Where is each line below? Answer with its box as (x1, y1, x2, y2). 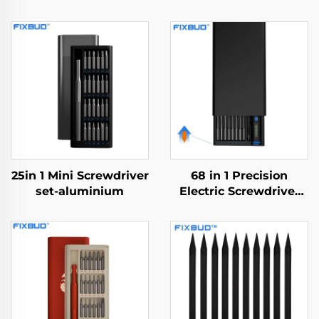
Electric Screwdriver (179, 184, 300, 198)
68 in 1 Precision (191, 169, 288, 182)
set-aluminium (36, 184, 124, 198)
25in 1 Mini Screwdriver (11, 169, 149, 182)
